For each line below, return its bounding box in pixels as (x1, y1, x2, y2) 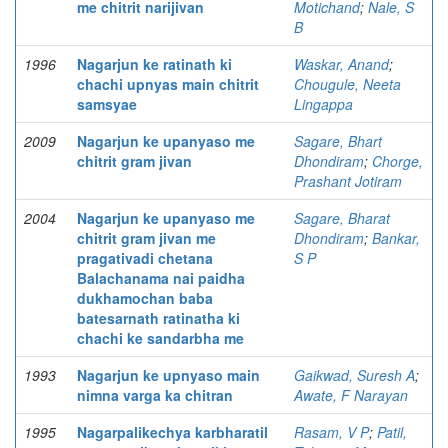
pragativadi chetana (77, 248, 213, 268)
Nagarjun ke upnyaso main (77, 365, 260, 385)
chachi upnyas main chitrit (77, 74, 259, 94)
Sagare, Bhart (294, 131, 382, 151)
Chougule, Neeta (294, 74, 401, 94)
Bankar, (372, 228, 420, 248)
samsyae (77, 94, 137, 114)
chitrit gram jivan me (77, 228, 216, 248)
